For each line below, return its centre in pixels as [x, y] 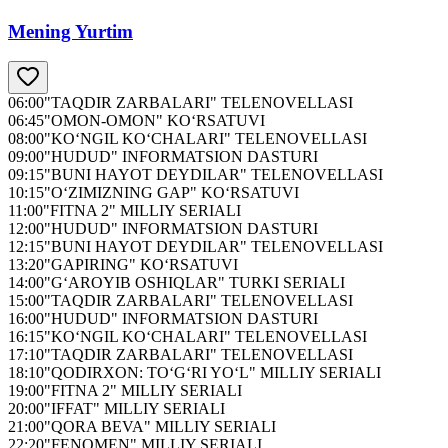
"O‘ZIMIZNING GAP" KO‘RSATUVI [171, 193]
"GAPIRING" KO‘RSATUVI [141, 265]
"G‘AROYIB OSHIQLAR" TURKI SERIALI [194, 283]
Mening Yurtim [70, 31]
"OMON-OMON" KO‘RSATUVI [154, 121]
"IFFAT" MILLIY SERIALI [134, 409]
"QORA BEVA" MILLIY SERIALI [160, 427]
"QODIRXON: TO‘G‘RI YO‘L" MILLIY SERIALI [212, 373]
